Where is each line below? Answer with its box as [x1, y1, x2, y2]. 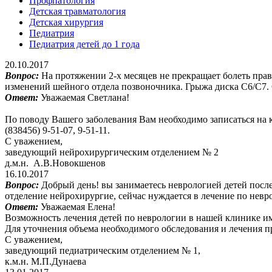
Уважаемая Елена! [41, 201, 115, 212]
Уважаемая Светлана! [41, 92, 129, 103]
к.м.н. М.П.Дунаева [5, 256, 86, 267]
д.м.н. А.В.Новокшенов [5, 157, 106, 168]
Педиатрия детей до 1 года [29, 38, 140, 49]
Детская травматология [29, 5, 126, 16]
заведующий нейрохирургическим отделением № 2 [5, 146, 219, 157]
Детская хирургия [29, 16, 103, 27]
